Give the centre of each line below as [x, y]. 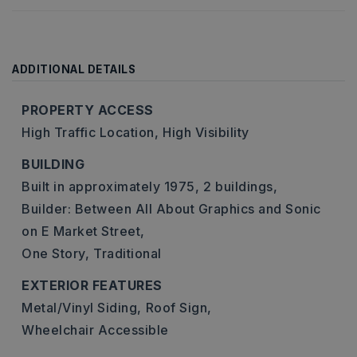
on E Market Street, [83, 231]
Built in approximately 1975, [110, 186]
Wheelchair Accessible [95, 330]
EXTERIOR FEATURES [92, 285]
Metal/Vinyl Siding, [82, 308]
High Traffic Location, [90, 132]
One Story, [55, 253]
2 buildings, [240, 186]
